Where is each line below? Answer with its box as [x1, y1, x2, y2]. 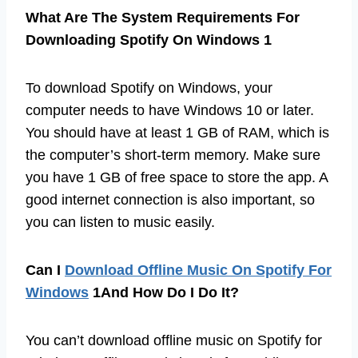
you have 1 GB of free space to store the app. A [26, 169, 328, 185]
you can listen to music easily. [26, 213, 215, 230]
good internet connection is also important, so [26, 191, 315, 208]
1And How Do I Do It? [89, 284, 239, 300]
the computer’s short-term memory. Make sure [26, 146, 320, 163]
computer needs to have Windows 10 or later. [26, 101, 314, 118]
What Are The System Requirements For [26, 9, 300, 26]
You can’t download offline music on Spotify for [26, 332, 322, 348]
